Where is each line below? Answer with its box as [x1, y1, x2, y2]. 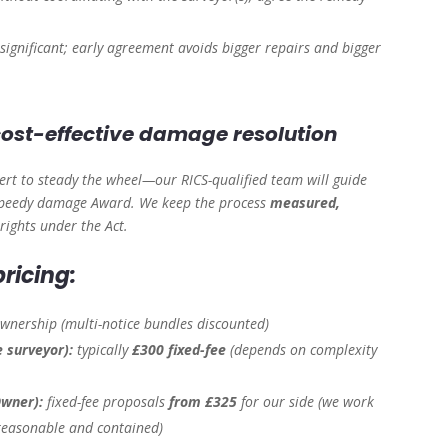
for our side [237, 392, 319, 412]
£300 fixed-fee [132, 340, 227, 360]
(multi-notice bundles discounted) [61, 314, 270, 334]
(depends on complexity [230, 340, 378, 360]
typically [73, 340, 133, 360]
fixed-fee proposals [43, 392, 170, 412]
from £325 [169, 392, 238, 412]
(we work [318, 392, 375, 412]
